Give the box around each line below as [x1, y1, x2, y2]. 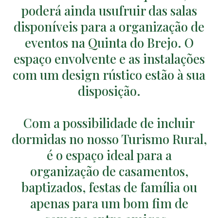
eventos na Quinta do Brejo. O [24, 34, 194, 51]
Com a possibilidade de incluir [23, 114, 195, 131]
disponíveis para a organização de [14, 18, 204, 35]
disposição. [77, 82, 141, 99]
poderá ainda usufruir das [21, 1, 167, 19]
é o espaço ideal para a [46, 146, 172, 163]
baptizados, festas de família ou [21, 178, 197, 196]
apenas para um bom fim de [30, 194, 188, 212]
